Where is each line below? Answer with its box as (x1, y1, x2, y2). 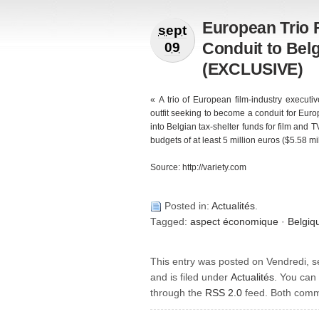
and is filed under (150, 271, 231, 283)
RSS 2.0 (205, 287, 242, 298)
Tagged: (150, 216, 190, 227)
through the (150, 287, 205, 298)
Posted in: (164, 200, 211, 211)
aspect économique (190, 216, 278, 227)
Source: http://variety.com (150, 162, 246, 173)
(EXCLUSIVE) (202, 59, 303, 78)
